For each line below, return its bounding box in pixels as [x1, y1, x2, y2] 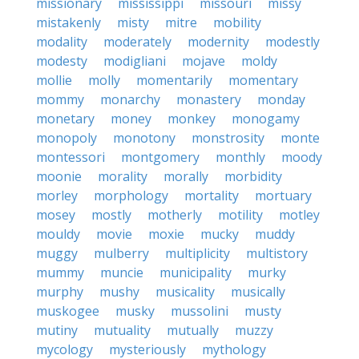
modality [36, 33, 87, 50]
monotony [113, 129, 175, 147]
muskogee [36, 302, 99, 320]
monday [257, 91, 305, 108]
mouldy [36, 225, 80, 243]
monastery [176, 91, 241, 108]
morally [163, 167, 208, 185]
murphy [36, 283, 83, 301]
